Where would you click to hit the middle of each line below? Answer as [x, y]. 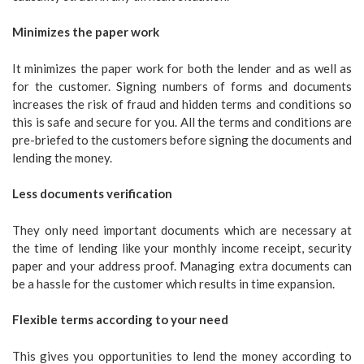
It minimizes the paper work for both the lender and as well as [182, 68]
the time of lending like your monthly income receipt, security [182, 247]
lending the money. [62, 157]
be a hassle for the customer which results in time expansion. [173, 283]
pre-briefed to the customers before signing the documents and [182, 139]
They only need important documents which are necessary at [182, 230]
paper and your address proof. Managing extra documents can [182, 265]
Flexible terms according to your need [120, 320]
